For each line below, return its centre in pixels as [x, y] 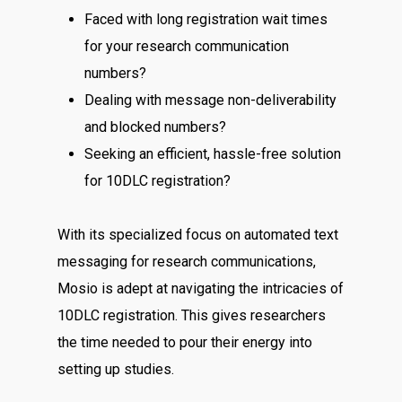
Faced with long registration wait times [206, 19]
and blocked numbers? [156, 127]
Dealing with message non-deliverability [211, 100]
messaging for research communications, [187, 262]
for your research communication [187, 46]
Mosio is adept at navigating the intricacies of [201, 288]
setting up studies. [116, 369]
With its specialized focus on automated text [198, 235]
